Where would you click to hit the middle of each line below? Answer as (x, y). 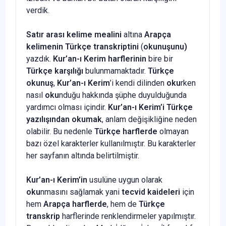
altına (133, 34)
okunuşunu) (165, 46)
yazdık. (40, 59)
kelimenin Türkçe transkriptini (82, 46)
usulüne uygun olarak (125, 180)
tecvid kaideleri (151, 192)
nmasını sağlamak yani (81, 192)
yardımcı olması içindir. (67, 107)
